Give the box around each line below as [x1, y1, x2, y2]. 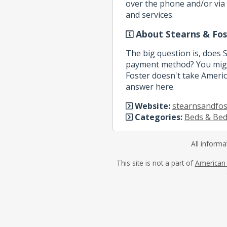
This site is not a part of [116, 158, 195, 168]
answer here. [126, 81, 175, 92]
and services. [126, 9, 174, 20]
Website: [135, 100, 170, 111]
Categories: [135, 111, 182, 123]
